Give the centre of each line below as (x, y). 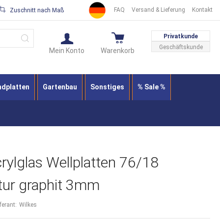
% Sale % (151, 87)
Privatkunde (181, 36)
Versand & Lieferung (158, 10)
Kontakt (202, 10)
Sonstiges (107, 87)
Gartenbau (60, 87)
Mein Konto (67, 51)
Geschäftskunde (181, 47)
